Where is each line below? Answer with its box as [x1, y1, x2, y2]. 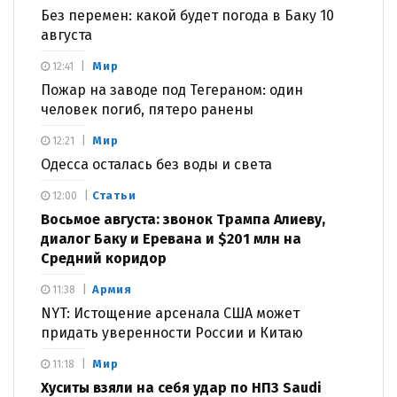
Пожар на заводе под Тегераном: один [41, 81, 303, 98]
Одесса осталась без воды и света [41, 155, 272, 173]
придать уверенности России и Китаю [41, 323, 303, 341]
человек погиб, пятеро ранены [41, 100, 253, 118]
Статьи [92, 188, 136, 202]
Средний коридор [41, 249, 167, 267]
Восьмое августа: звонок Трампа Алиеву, [41, 210, 325, 228]
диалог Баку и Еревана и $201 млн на [41, 230, 301, 247]
